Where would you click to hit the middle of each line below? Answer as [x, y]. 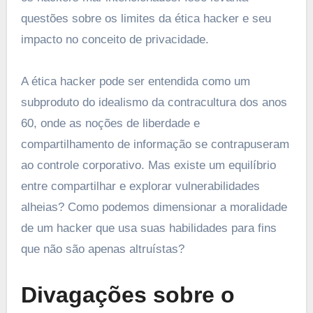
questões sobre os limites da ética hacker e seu [146, 18]
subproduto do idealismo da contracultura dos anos [154, 102]
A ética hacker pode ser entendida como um [135, 81]
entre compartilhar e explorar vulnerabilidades [140, 186]
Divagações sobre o [128, 294]
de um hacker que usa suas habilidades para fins [148, 228]
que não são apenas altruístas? [102, 249]
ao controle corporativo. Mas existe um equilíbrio [148, 165]
